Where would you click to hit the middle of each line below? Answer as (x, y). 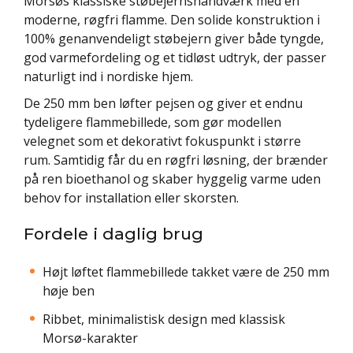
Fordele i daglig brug (113, 233)
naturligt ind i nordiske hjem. (108, 76)
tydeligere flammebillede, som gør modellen (152, 122)
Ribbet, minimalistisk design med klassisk (164, 319)
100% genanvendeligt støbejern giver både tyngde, (174, 38)
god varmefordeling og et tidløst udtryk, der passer (175, 57)
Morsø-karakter (90, 338)
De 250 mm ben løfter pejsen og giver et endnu (163, 103)
